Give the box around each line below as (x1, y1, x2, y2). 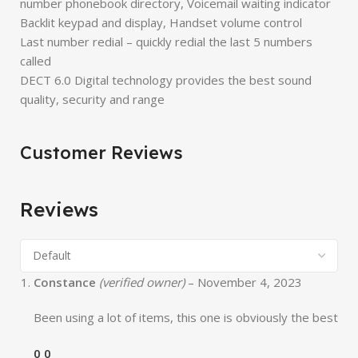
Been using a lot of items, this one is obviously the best (34, 309, 338, 325)
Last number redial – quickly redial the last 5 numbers (20, 34, 312, 50)
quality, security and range (20, 91, 165, 107)
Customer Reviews (20, 141, 183, 164)
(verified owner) (99, 274, 185, 290)
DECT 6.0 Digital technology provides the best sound (20, 72, 312, 88)
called (20, 53, 51, 69)
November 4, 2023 (197, 274, 302, 290)
